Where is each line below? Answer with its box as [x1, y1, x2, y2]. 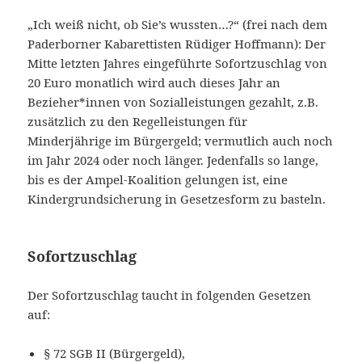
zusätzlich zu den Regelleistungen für [27, 112, 248, 129]
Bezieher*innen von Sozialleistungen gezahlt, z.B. [27, 93, 319, 110]
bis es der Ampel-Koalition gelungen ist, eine [27, 170, 288, 187]
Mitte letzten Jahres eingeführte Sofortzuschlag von [27, 54, 328, 71]
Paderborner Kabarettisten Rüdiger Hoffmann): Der [27, 35, 326, 52]
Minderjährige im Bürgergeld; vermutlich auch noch [27, 132, 334, 149]
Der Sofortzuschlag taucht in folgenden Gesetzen [27, 286, 312, 303]
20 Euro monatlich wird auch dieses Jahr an [27, 74, 281, 90]
